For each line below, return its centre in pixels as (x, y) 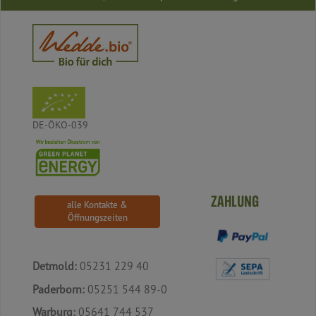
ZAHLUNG (235, 202)
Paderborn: (59, 289)
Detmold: (55, 266)
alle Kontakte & (97, 205)
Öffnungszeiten (97, 218)
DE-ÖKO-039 (60, 124)
